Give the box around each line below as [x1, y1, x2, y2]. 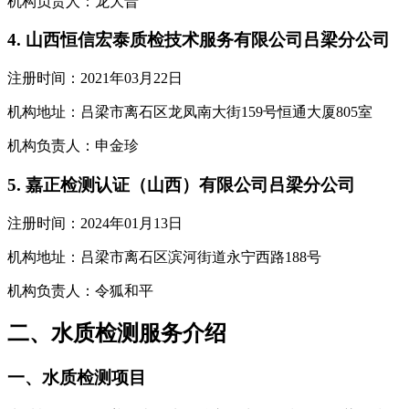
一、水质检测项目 [7, 368, 146, 388]
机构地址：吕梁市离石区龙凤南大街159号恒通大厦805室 [7, 104, 372, 121]
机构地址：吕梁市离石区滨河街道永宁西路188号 [7, 248, 321, 265]
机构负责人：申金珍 [7, 138, 139, 154]
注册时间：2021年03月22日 [7, 70, 183, 87]
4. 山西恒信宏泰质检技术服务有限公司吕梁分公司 [7, 30, 390, 50]
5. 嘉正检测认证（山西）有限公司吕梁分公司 [7, 174, 355, 194]
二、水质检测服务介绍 [7, 321, 226, 346]
